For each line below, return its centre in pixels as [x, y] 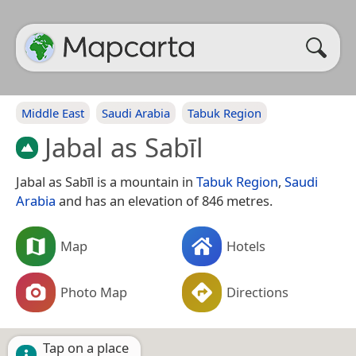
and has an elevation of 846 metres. [164, 200]
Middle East [53, 113]
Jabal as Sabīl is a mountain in [106, 181]
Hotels [246, 246]
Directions [257, 292]
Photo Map [94, 292]
